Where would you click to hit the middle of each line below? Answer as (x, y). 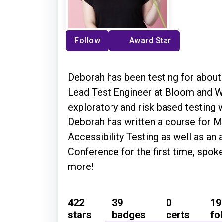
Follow (87, 41)
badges (129, 215)
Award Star (150, 41)
